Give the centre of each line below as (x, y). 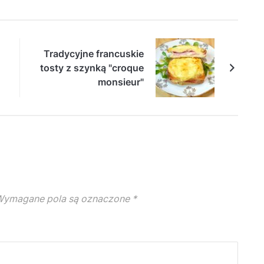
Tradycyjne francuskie (94, 53)
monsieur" (121, 82)
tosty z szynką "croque (92, 67)
